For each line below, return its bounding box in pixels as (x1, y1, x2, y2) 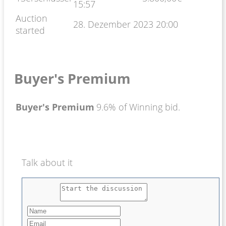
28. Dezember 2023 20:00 (73, 18, 178, 30)
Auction (16, 12, 47, 24)
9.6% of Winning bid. (96, 100, 180, 113)
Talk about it (22, 156, 73, 168)
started (16, 24, 45, 36)
